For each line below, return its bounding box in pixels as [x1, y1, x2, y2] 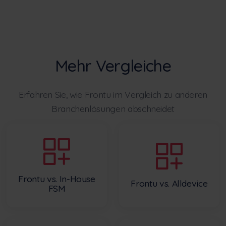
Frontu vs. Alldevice [131, 178, 208, 189]
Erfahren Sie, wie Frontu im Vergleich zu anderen [18, 88, 208, 100]
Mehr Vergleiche [54, 55, 172, 76]
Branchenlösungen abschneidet [51, 102, 175, 114]
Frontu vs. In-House [18, 173, 95, 184]
